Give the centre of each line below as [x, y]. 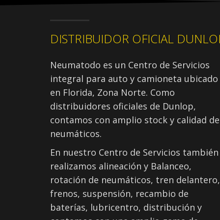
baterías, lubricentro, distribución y [126, 207]
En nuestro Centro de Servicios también [134, 152]
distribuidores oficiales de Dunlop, [123, 106]
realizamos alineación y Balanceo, [121, 166]
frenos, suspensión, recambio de [119, 193]
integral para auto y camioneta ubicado [134, 78]
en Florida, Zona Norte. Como [112, 92]
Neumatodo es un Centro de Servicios [130, 65]
